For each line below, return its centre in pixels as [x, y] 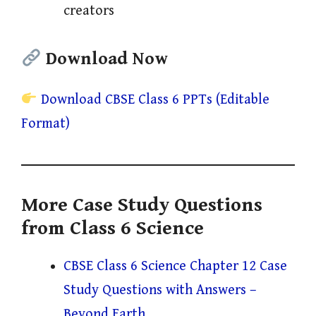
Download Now [107, 59]
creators [89, 11]
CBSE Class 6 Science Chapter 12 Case [175, 267]
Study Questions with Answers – [160, 291]
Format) [45, 124]
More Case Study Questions [142, 206]
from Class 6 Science [113, 229]
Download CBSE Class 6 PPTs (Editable [155, 100]
